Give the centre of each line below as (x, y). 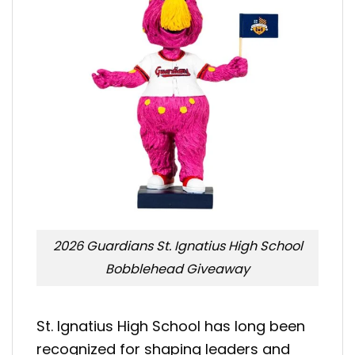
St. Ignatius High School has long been (171, 326)
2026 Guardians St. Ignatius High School (177, 246)
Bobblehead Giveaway (177, 269)
